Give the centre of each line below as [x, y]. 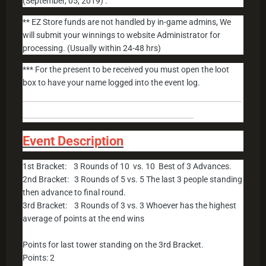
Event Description [73, 141]
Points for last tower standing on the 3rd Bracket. [113, 245]
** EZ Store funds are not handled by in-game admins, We [127, 22]
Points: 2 [39, 258]
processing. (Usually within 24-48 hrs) [92, 48]
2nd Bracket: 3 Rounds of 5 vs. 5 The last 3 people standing [132, 180]
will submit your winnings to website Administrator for [121, 35]
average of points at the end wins [83, 219]
